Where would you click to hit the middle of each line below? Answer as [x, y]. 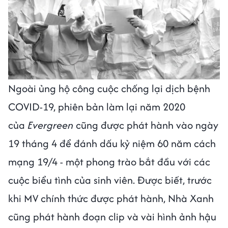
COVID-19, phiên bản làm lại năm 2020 [97, 106]
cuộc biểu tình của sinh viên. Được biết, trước [110, 180]
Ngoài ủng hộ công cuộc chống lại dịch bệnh [109, 88]
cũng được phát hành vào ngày [146, 125]
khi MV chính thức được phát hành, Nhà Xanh [111, 198]
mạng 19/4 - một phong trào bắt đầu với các [109, 161]
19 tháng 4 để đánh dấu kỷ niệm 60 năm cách [112, 143]
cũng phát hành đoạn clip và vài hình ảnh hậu [112, 216]
